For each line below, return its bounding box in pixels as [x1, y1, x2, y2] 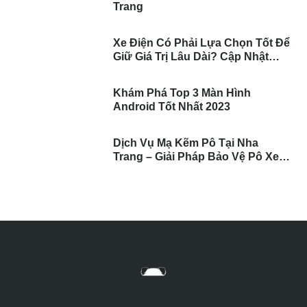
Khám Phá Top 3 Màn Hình [113, 86, 202, 99]
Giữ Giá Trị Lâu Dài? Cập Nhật [113, 50, 269, 62]
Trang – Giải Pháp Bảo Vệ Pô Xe [113, 150, 280, 162]
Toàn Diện [113, 164, 167, 176]
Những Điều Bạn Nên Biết [113, 64, 249, 76]
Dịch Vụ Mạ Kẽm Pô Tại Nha [113, 136, 259, 149]
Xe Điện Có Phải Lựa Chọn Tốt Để [113, 36, 291, 49]
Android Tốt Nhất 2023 [113, 100, 231, 112]
